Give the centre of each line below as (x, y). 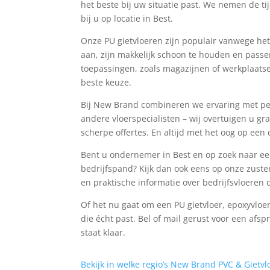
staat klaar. (103, 233)
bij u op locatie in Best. (127, 19)
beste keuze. (106, 83)
